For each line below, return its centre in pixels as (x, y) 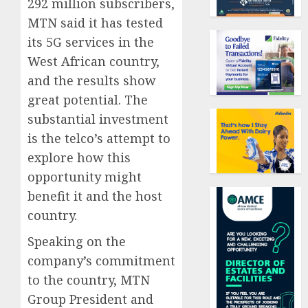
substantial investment (98, 119)
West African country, (93, 62)
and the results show (92, 81)
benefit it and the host (95, 196)
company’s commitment (101, 261)
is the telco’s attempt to (99, 139)
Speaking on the (77, 242)
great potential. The (88, 100)
